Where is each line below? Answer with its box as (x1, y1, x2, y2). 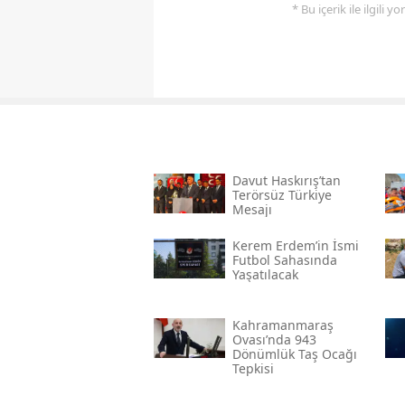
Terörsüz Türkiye (231, 186, 332, 204)
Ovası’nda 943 (231, 331, 316, 349)
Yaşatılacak (231, 266, 298, 284)
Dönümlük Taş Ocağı (231, 345, 357, 363)
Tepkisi (231, 360, 274, 378)
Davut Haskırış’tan (231, 172, 341, 190)
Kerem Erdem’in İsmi (231, 237, 359, 255)
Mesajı (231, 201, 272, 219)
